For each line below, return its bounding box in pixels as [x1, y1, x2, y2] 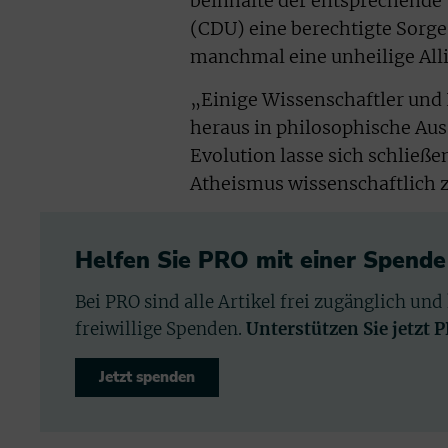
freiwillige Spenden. [75, 318, 246, 341]
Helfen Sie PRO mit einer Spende [75, 245, 446, 277]
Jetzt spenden [99, 367, 195, 388]
